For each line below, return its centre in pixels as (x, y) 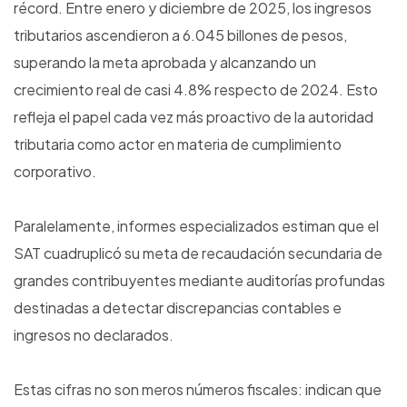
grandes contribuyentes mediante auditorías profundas (199, 281)
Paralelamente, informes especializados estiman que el (196, 226)
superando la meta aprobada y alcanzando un (165, 63)
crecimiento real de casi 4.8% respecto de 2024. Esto (196, 90)
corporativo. (55, 172)
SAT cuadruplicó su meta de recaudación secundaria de (198, 253)
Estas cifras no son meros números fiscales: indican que (198, 390)
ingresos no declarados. (94, 335)
